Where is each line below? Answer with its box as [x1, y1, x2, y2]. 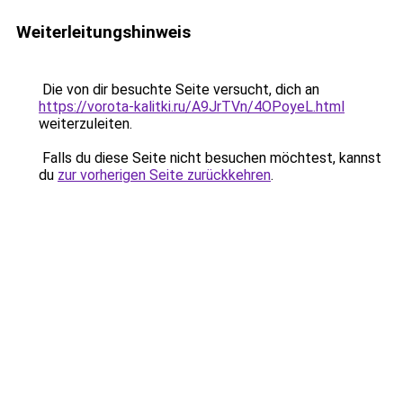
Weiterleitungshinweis [16, 22, 191, 42]
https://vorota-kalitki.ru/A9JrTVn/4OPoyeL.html [39, 98, 345, 115]
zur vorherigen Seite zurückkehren [58, 166, 271, 184]
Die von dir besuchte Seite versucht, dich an [39, 81, 319, 98]
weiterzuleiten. [39, 115, 132, 132]
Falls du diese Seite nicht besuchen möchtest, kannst [39, 149, 381, 166]
